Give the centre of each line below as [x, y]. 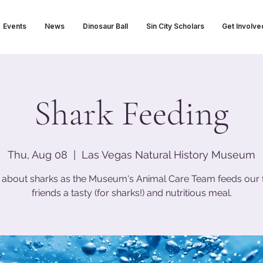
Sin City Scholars [175, 26]
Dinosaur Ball [105, 26]
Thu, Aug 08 [38, 155]
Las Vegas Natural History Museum [168, 155]
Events [14, 26]
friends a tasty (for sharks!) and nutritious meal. [131, 193]
